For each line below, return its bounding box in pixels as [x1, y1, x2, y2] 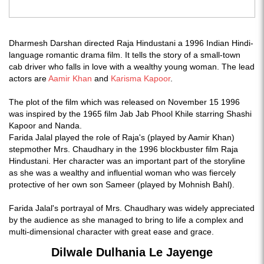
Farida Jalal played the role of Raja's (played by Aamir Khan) [9, 133, 235, 142]
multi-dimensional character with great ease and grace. [9, 227, 214, 236]
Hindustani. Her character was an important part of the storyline [9, 156, 245, 166]
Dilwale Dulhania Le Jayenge [51, 246, 213, 259]
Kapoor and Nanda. [9, 121, 84, 130]
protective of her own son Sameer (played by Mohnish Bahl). [9, 180, 237, 189]
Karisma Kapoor [111, 74, 170, 83]
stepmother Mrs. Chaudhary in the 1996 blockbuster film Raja [9, 144, 238, 154]
